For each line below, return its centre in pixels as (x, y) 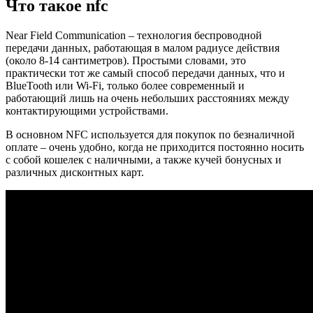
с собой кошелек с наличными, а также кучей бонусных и (144, 159)
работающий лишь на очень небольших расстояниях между (147, 98)
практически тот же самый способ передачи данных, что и (145, 73)
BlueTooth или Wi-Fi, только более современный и (125, 85)
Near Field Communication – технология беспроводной (134, 35)
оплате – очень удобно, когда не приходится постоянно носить (155, 147)
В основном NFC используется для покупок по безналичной (150, 134)
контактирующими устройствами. (87, 110)
